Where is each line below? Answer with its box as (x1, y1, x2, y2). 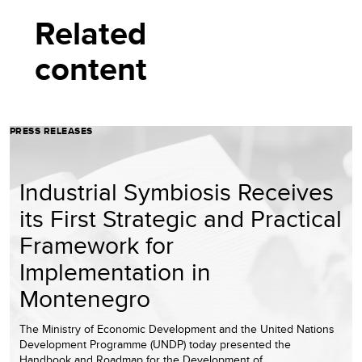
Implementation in (19, 254, 211, 288)
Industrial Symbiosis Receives (19, 174, 334, 208)
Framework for (19, 227, 174, 262)
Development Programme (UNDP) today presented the (19, 335, 291, 352)
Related (35, 9, 155, 57)
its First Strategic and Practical (19, 200, 342, 235)
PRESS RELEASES (10, 123, 93, 138)
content (35, 44, 148, 93)
